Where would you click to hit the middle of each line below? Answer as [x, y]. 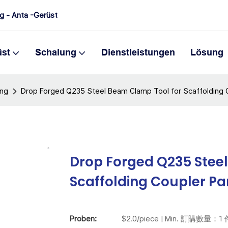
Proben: [83, 218]
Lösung [207, 52]
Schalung [56, 52]
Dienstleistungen [138, 52]
